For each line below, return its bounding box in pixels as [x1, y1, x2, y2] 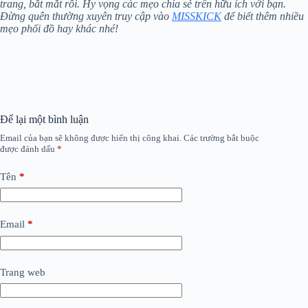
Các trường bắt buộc [184, 132, 259, 143]
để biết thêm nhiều [221, 10, 304, 22]
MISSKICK [172, 10, 221, 22]
